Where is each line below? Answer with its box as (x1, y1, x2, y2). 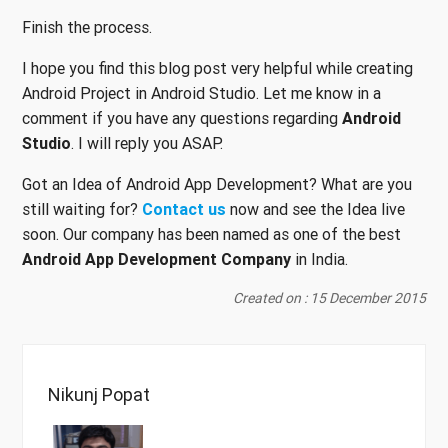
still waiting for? (22, 199, 142, 220)
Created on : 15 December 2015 (233, 289, 426, 308)
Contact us (142, 199, 226, 220)
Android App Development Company (22, 249, 291, 270)
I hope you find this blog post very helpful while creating (22, 58, 413, 79)
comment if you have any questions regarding (22, 108, 342, 129)
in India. (291, 249, 348, 270)
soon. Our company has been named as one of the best (22, 224, 401, 245)
